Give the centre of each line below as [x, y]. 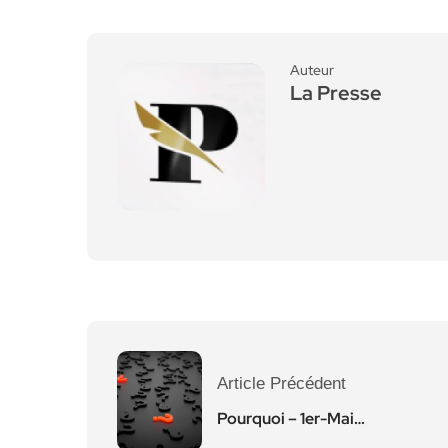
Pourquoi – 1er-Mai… [291, 418]
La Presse [336, 93]
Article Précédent [281, 383]
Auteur [312, 70]
